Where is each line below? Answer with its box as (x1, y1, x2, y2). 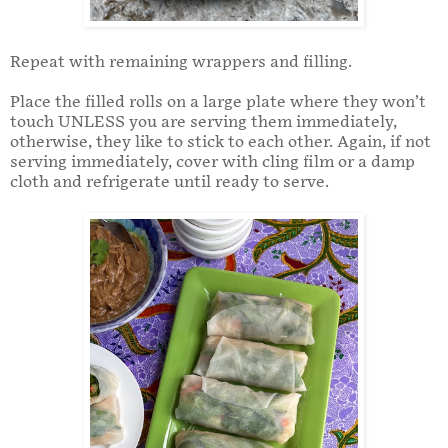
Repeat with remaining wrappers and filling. (10, 53, 352, 73)
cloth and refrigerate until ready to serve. (10, 173, 329, 193)
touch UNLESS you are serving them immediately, (10, 113, 397, 133)
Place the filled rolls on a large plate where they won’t (10, 93, 426, 113)
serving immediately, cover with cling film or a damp (10, 153, 415, 173)
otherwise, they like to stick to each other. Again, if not (10, 133, 431, 153)
